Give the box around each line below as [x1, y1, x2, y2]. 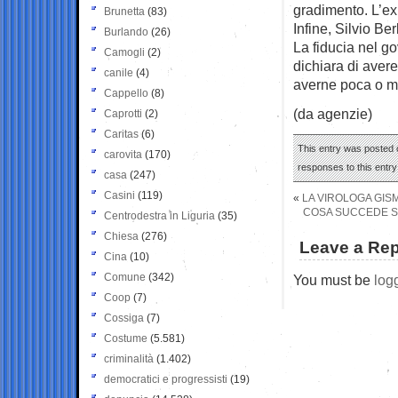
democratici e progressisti [104, 372, 227, 386]
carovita [104, 147, 142, 161]
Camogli [104, 45, 145, 59]
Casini [104, 188, 135, 202]
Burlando [104, 25, 148, 38]
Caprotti [104, 107, 142, 120]
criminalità [104, 352, 154, 365]
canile [104, 66, 133, 79]
